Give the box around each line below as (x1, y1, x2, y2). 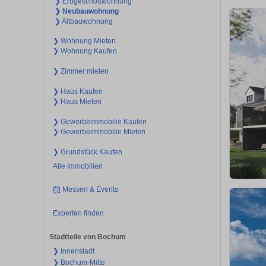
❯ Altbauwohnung (55, 17, 113, 26)
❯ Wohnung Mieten (52, 36, 116, 45)
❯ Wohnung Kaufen (52, 46, 117, 55)
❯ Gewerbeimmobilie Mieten (52, 127, 145, 136)
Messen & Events (62, 185, 119, 194)
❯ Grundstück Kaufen (52, 147, 122, 156)
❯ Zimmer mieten (52, 66, 109, 75)
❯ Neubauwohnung (55, 7, 119, 15)
